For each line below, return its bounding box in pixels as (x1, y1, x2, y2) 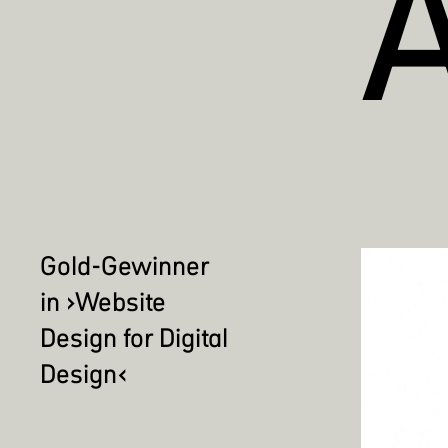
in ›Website (40, 284, 166, 320)
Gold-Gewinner (40, 248, 209, 284)
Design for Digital (40, 320, 228, 356)
